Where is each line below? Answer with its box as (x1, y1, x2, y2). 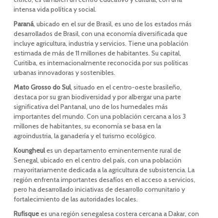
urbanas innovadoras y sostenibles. (13, 68, 115, 77)
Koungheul (13, 146, 45, 155)
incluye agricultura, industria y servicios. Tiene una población (13, 39, 188, 48)
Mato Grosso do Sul (13, 83, 71, 91)
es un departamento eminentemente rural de (44, 146, 181, 155)
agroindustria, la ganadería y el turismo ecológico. (13, 131, 156, 140)
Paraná (13, 19, 34, 28)
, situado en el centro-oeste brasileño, (70, 83, 182, 91)
